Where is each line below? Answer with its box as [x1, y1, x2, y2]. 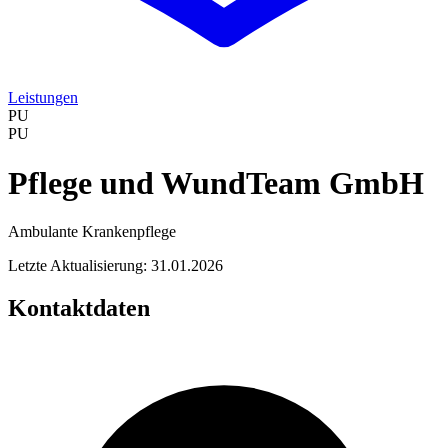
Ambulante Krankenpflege [8, 223, 176, 241]
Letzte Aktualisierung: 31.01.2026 [8, 257, 223, 275]
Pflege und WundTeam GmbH [8, 164, 424, 201]
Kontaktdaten [8, 295, 150, 322]
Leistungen [8, 89, 78, 107]
